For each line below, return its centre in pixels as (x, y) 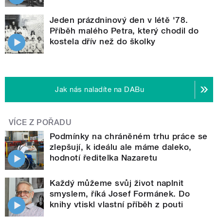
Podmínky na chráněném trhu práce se (129, 136)
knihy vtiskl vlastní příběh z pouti (117, 205)
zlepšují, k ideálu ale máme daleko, (121, 147)
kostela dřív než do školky (103, 42)
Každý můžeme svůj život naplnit (117, 183)
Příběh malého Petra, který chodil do (124, 31)
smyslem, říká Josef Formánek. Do (120, 194)
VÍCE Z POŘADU (40, 123)
